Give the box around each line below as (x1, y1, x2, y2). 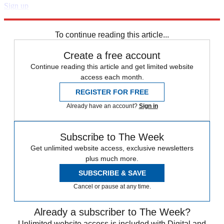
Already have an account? (66, 102, 139, 109)
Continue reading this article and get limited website (30, 62, 193, 70)
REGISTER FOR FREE (75, 87, 148, 96)
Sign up (4, 1, 28, 10)
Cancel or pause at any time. (73, 182, 151, 190)
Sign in (138, 102, 158, 109)
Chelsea (30, 19, 57, 28)
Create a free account (63, 49, 160, 61)
